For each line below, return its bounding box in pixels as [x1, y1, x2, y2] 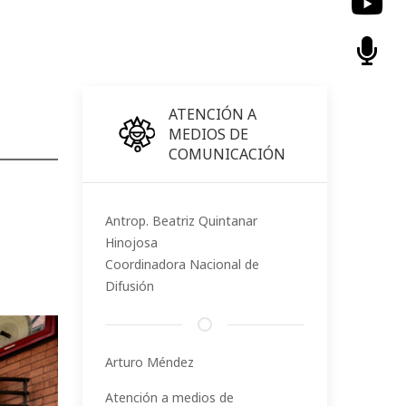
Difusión [105, 277, 154, 295]
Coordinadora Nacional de [105, 256, 259, 273]
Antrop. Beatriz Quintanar [105, 212, 257, 229]
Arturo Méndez [105, 353, 194, 371]
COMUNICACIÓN [169, 144, 285, 164]
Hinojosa [105, 234, 158, 251]
